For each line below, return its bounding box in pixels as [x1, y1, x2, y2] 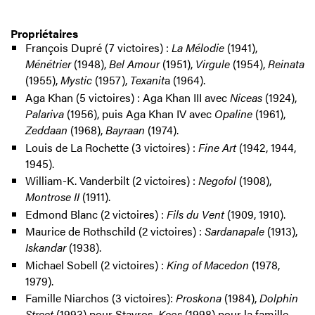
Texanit [129, 72, 165, 89]
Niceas [229, 89, 265, 105]
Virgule [195, 56, 230, 72]
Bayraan [105, 121, 145, 138]
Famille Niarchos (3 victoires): [25, 290, 176, 307]
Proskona [175, 290, 221, 307]
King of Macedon [166, 256, 249, 273]
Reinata [267, 56, 304, 72]
